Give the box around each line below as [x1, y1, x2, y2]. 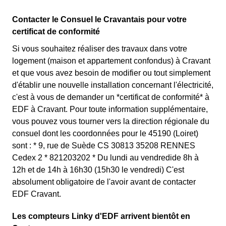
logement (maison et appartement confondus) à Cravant [12, 56, 210, 65]
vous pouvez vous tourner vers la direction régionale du [12, 117, 209, 126]
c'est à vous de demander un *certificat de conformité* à [12, 93, 209, 101]
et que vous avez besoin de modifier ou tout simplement [12, 69, 210, 77]
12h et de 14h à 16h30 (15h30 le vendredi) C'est [12, 165, 184, 174]
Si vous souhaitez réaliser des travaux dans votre [12, 44, 187, 53]
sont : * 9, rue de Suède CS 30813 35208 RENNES [12, 141, 195, 150]
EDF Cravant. [12, 190, 61, 198]
